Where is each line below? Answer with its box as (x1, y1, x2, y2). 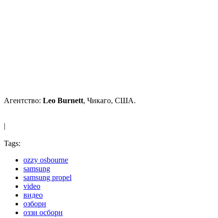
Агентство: (4, 96, 43, 105)
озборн (23, 199, 46, 208)
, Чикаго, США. (83, 96, 136, 105)
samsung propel (23, 173, 72, 182)
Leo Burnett (43, 96, 83, 105)
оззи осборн (23, 208, 63, 217)
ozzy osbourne (23, 155, 68, 164)
